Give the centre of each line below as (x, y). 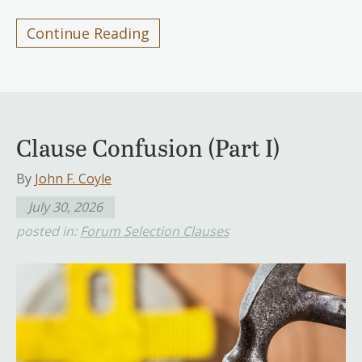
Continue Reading (88, 33)
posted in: (48, 231)
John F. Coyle (73, 178)
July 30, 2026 (65, 206)
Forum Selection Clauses (155, 231)
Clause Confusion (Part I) (148, 147)
